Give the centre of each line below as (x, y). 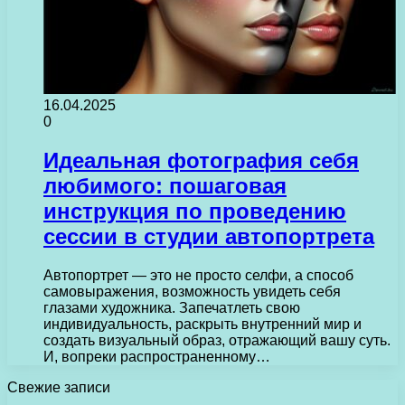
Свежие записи (59, 387)
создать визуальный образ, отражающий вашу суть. (217, 340)
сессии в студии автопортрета (209, 236)
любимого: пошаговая (165, 185)
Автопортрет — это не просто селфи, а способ (198, 275)
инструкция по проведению (195, 211)
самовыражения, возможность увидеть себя (192, 291)
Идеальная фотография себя (201, 160)
